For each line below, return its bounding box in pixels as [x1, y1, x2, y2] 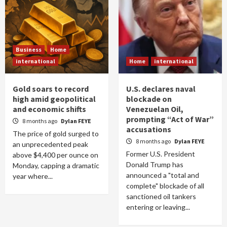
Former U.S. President [126, 149, 195, 158]
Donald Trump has [126, 160, 183, 169]
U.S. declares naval [126, 84, 196, 94]
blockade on [126, 94, 172, 104]
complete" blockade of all [126, 181, 204, 190]
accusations [126, 124, 171, 134]
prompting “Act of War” [126, 114, 214, 124]
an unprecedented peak [13, 140, 88, 148]
